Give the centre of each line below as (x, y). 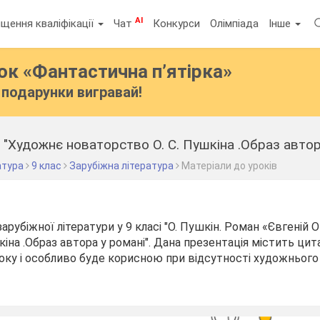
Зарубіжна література (122, 166)
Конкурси (177, 23)
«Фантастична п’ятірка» (128, 71)
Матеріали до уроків (230, 166)
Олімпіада (235, 23)
